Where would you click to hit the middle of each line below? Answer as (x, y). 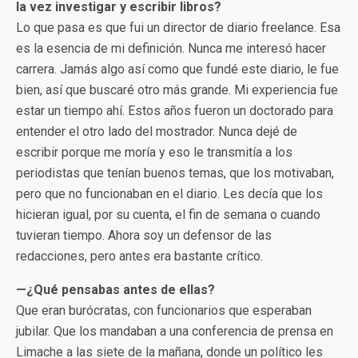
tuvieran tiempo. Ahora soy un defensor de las (144, 235)
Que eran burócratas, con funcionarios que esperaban (164, 310)
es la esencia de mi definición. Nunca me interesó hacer (171, 48)
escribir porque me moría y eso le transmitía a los (154, 152)
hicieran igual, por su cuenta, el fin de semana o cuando (168, 214)
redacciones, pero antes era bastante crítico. (139, 256)
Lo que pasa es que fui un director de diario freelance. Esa (178, 27)
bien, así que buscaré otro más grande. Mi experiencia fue (177, 89)
